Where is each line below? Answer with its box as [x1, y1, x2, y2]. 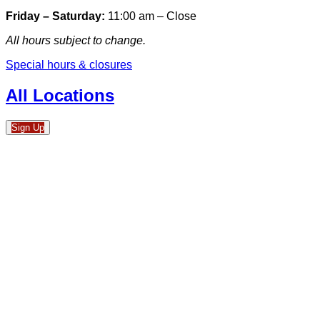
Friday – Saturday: [6, 9, 105, 22]
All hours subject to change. [6, 34, 146, 46]
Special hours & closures [6, 58, 132, 71]
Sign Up [11, 121, 44, 133]
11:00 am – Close [105, 9, 196, 22]
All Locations [6, 85, 114, 105]
